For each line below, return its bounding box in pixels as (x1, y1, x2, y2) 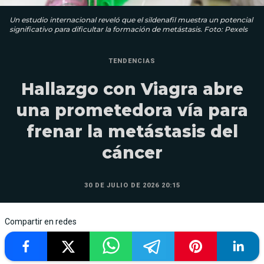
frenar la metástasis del (26, 121, 238, 141)
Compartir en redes (5, 216, 77, 226)
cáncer (101, 142, 163, 163)
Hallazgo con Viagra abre (21, 78, 243, 99)
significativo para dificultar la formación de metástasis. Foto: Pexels (9, 24, 247, 34)
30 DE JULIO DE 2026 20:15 (84, 181, 180, 189)
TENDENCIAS (108, 57, 156, 65)
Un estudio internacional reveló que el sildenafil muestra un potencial (9, 15, 253, 24)
